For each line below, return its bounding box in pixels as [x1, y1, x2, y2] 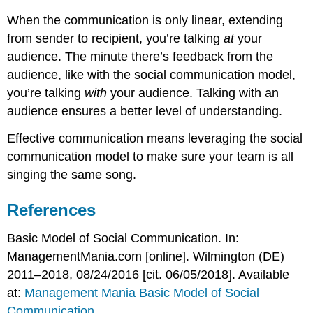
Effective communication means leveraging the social [7, 131, 303, 145]
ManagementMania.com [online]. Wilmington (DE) [7, 249, 285, 263]
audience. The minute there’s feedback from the [7, 49, 274, 64]
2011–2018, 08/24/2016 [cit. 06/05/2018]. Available [7, 267, 290, 282]
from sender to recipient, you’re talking [7, 31, 224, 45]
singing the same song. [7, 167, 137, 182]
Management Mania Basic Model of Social [24, 285, 260, 300]
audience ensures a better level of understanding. [7, 103, 283, 118]
